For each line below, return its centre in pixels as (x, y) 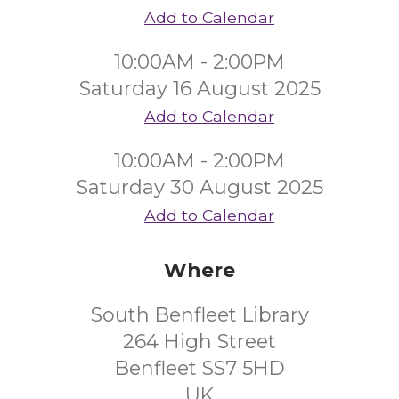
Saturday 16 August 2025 (199, 89)
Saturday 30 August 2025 (199, 187)
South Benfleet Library (199, 315)
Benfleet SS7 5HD (199, 368)
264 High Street (199, 342)
